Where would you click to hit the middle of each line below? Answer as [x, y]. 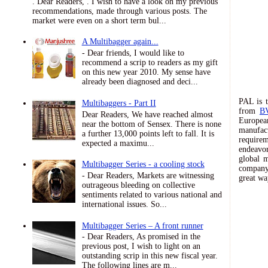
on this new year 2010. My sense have [146, 72]
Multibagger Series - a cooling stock [143, 165]
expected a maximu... [118, 143]
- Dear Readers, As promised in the [141, 237]
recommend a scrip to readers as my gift [150, 63]
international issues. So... [124, 204]
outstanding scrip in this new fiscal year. [150, 256]
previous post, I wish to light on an [141, 246]
